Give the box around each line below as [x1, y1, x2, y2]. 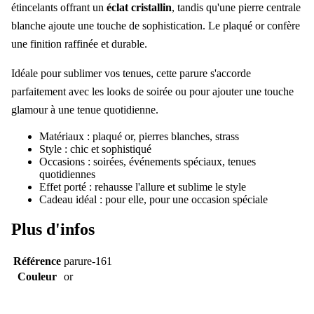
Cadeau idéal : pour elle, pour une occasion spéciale [39, 193, 268, 205]
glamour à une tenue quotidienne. [11, 103, 158, 116]
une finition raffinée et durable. [11, 37, 147, 50]
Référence [13, 254, 61, 267]
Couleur [18, 270, 57, 282]
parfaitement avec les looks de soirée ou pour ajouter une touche [11, 85, 294, 97]
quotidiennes [39, 168, 95, 180]
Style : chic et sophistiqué [39, 142, 151, 155]
